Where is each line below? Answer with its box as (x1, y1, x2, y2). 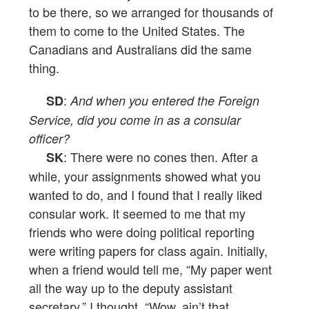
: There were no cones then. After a (63, 148, 258, 166)
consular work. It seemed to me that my (29, 204, 246, 223)
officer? (29, 130, 70, 148)
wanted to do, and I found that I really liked (29, 186, 262, 204)
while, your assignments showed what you (29, 167, 261, 186)
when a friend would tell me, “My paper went (29, 260, 272, 279)
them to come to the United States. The (29, 21, 245, 40)
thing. (29, 59, 59, 77)
